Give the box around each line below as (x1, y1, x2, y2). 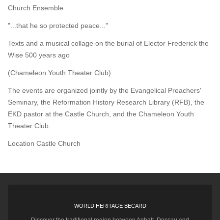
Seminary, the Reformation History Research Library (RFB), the (8, 98, 204, 107)
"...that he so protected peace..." (8, 22, 108, 30)
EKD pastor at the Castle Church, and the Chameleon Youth (8, 110, 194, 118)
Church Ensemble (8, 4, 63, 12)
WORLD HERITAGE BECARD (74, 203, 146, 209)
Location (8, 139, 36, 148)
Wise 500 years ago (8, 51, 70, 59)
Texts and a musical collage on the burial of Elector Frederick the (8, 39, 209, 48)
